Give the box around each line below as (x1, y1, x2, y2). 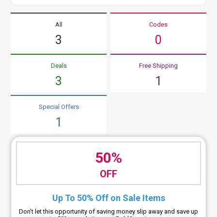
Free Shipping (139, 62, 178, 69)
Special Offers (38, 103, 79, 110)
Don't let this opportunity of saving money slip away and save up (19, 207, 198, 215)
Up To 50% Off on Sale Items (52, 192, 165, 203)
